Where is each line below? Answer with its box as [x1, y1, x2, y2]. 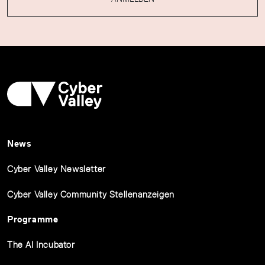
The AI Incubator [7, 240, 75, 250]
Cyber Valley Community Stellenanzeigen [7, 189, 174, 199]
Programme [7, 214, 59, 224]
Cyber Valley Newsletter [7, 164, 106, 174]
